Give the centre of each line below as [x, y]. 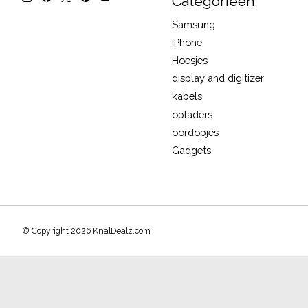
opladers [192, 114]
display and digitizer [218, 78]
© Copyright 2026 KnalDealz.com [86, 231]
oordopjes [195, 132]
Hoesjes [189, 60]
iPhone [187, 42]
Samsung [193, 24]
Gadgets [191, 150]
